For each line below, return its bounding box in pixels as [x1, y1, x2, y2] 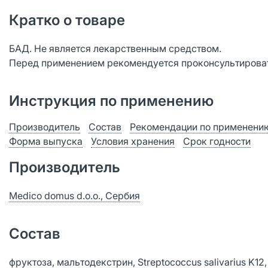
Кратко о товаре [9, 11, 125, 29]
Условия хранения [91, 135, 175, 147]
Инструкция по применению [9, 92, 214, 109]
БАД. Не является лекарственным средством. [9, 42, 221, 54]
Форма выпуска [9, 135, 83, 147]
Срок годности [183, 135, 251, 147]
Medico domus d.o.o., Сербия [9, 190, 140, 202]
